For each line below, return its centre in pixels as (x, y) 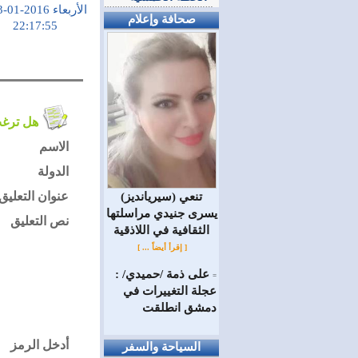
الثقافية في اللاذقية (161, 230)
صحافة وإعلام (161, 19)
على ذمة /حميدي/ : (162, 274)
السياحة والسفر (161, 346)
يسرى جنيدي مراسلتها (161, 213)
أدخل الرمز (39, 345)
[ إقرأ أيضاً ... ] (163, 247)
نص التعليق (39, 221)
